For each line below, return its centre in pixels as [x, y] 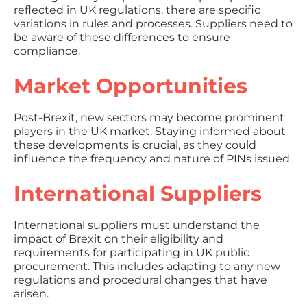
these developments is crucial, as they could [135, 145]
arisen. [31, 294]
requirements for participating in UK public [132, 253]
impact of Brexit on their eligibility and [119, 239]
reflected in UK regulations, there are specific [137, 10]
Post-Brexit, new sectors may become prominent [149, 118]
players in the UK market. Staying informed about [150, 131]
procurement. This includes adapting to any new [147, 266]
